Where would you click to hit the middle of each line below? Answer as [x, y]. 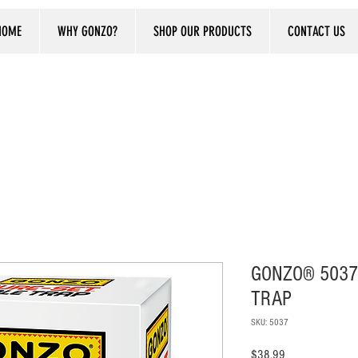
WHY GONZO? [88, 31]
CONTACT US [316, 31]
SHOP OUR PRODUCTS [203, 31]
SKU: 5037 [270, 322]
